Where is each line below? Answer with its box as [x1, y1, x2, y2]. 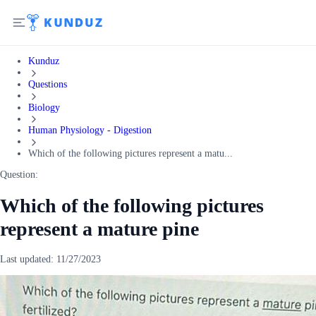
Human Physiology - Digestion [28, 125, 152, 136]
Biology [28, 102, 60, 113]
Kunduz [28, 56, 59, 66]
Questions [28, 78, 67, 90]
